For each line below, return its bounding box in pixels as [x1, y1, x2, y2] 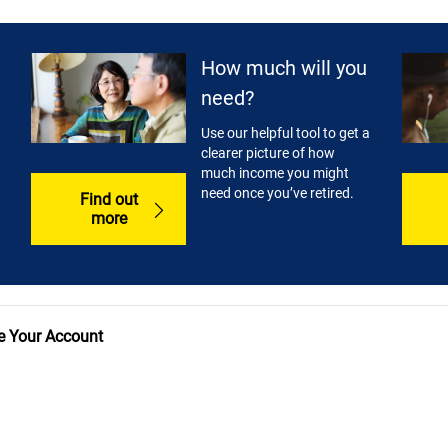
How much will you [201, 56, 368, 81]
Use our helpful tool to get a [201, 125, 371, 142]
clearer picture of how [201, 145, 336, 162]
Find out [79, 189, 138, 209]
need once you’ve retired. [201, 185, 355, 202]
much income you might [201, 165, 350, 182]
